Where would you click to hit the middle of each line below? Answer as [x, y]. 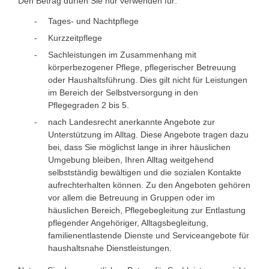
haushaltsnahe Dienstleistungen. [110, 248]
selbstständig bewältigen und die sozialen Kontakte [145, 172]
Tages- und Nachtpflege [93, 21]
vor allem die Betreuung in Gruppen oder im [131, 197]
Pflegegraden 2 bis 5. [89, 105]
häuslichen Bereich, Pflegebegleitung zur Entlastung [147, 210]
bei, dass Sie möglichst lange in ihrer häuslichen [139, 147]
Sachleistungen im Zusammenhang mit [122, 54]
